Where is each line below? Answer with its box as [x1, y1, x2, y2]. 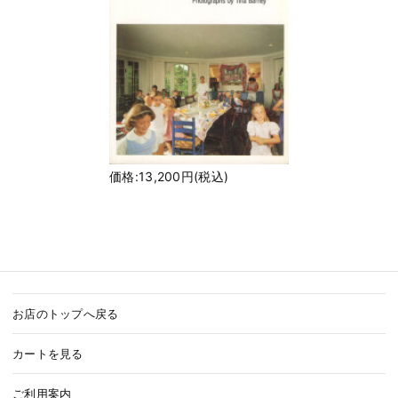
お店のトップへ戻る [12, 306, 119, 321]
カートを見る [12, 346, 84, 361]
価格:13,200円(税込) [109, 168, 229, 184]
